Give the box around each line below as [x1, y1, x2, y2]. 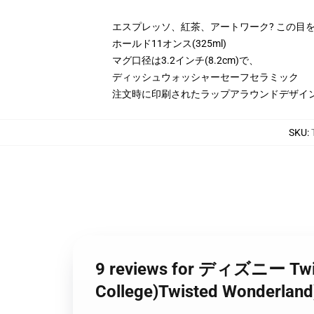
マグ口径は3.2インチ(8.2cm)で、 [112, 55, 259, 66]
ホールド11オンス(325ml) [112, 38, 226, 49]
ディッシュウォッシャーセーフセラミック [112, 71, 299, 83]
